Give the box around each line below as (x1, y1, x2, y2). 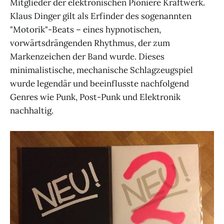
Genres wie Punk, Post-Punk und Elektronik (10, 91, 180, 102)
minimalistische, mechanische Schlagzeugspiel (10, 64, 193, 75)
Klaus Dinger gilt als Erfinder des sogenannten (10, 10, 191, 21)
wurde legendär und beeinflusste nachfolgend (10, 78, 189, 89)
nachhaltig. (10, 105, 53, 116)
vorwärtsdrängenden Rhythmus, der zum (10, 37, 170, 48)
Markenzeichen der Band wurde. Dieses (10, 51, 164, 62)
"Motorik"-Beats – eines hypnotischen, (10, 24, 161, 35)
